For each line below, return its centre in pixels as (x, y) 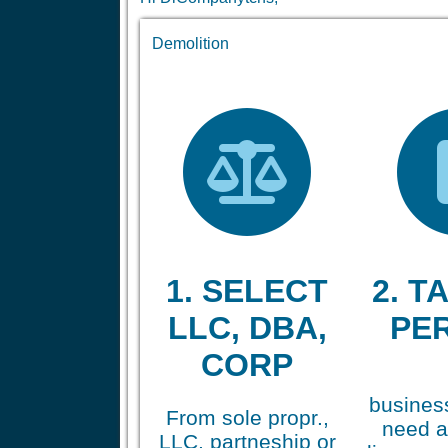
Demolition (190, 43)
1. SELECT (247, 291)
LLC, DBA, (247, 328)
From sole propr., (247, 417)
